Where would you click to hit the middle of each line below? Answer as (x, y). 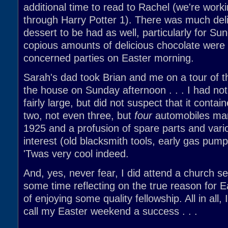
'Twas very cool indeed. (76, 154)
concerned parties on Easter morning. (109, 58)
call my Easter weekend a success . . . (110, 211)
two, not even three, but (79, 116)
